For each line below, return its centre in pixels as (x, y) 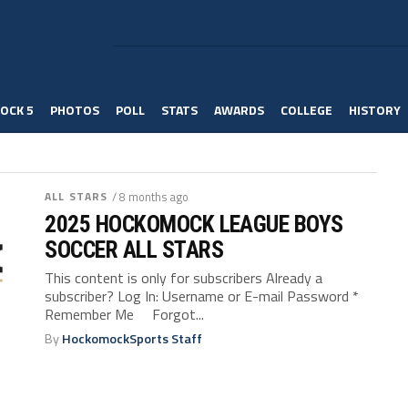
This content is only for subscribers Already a (184, 278)
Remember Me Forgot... (125, 314)
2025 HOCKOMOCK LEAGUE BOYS (194, 224)
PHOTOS (75, 110)
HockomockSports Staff (133, 339)
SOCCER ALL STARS (134, 250)
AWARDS (239, 110)
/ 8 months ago (151, 197)
